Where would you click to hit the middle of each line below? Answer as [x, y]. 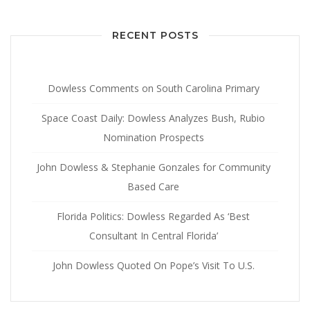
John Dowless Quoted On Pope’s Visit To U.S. [153, 265]
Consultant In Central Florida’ [153, 235]
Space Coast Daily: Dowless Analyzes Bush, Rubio [153, 118]
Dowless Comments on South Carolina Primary [153, 88]
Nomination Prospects [153, 137]
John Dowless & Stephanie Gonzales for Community [153, 167]
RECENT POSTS [155, 36]
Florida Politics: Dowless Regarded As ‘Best [153, 216]
